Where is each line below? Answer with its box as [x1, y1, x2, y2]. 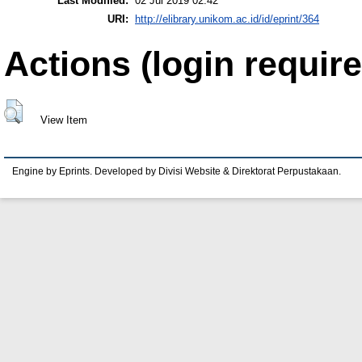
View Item [40, 114, 87, 127]
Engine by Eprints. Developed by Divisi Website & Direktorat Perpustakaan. [12, 166, 341, 176]
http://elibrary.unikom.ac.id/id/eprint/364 [135, 12, 319, 25]
